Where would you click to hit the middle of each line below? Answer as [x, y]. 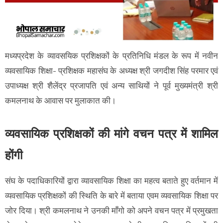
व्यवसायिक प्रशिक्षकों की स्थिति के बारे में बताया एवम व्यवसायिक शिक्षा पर [111, 195]
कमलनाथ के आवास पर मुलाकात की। [61, 100]
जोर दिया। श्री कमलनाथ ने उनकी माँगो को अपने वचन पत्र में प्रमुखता [111, 210]
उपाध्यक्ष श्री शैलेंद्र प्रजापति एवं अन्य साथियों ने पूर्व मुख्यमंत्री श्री [111, 85]
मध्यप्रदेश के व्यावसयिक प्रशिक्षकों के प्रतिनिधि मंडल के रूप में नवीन [111, 56]
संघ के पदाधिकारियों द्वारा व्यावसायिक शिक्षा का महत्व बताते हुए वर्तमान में [111, 180]
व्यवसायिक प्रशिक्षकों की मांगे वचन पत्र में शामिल [111, 133]
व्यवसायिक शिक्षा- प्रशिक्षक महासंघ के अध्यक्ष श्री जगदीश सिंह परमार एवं [111, 70]
